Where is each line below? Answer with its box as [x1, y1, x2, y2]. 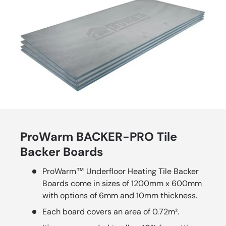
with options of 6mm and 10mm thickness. [42, 190, 197, 201]
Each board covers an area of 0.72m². [42, 206, 179, 217]
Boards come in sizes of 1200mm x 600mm [42, 178, 202, 189]
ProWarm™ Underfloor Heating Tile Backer [42, 165, 199, 177]
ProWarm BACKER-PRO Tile [20, 129, 177, 144]
